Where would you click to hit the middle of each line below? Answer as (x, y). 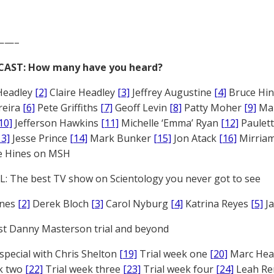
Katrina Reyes (217, 204)
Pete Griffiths (68, 108)
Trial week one (173, 254)
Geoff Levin (141, 108)
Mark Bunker (120, 138)
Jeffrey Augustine (172, 92)
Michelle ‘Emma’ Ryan (170, 123)
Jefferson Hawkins (57, 123)
